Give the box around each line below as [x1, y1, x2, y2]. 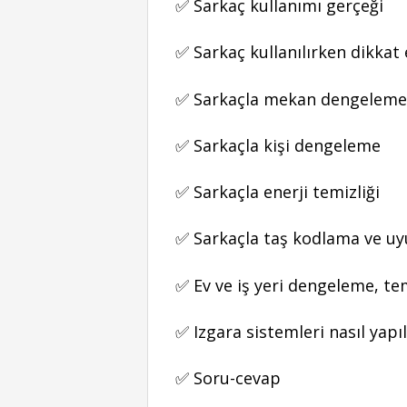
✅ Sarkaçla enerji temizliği [175, 181, 380, 203]
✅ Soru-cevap [175, 367, 281, 390]
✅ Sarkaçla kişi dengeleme [175, 134, 381, 156]
